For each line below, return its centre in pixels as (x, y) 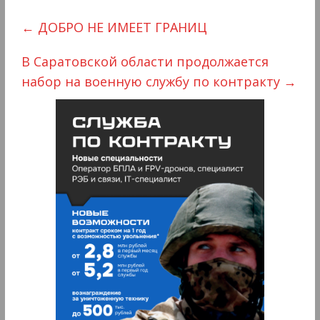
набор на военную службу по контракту (152, 82)
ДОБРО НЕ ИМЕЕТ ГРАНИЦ (120, 27)
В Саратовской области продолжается (145, 62)
